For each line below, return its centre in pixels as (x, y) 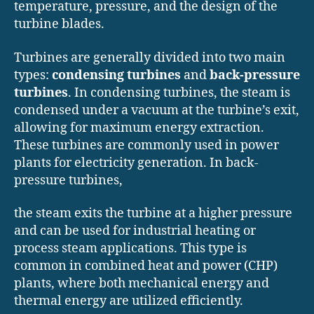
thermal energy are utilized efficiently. (129, 301)
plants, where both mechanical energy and (142, 284)
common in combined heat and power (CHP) (146, 266)
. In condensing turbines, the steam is (179, 93)
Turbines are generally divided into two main (150, 57)
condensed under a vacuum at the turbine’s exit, (157, 110)
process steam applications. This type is (130, 249)
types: (33, 75)
